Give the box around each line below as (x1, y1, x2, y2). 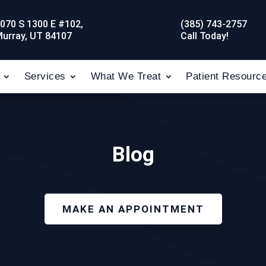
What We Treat (90, 71, 161, 82)
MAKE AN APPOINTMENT (62, 202, 204, 215)
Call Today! (180, 30, 229, 42)
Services (24, 71, 66, 82)
